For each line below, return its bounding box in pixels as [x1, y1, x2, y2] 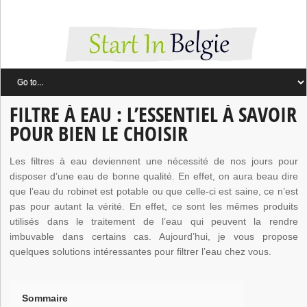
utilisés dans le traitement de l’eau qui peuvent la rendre [10, 216, 298, 228]
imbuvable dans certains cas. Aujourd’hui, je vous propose [10, 231, 298, 243]
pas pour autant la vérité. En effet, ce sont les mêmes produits [10, 201, 298, 212]
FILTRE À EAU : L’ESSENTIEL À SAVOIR [10, 100, 297, 129]
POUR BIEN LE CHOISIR [10, 119, 188, 148]
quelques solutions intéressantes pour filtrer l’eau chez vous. [10, 246, 272, 258]
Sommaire [22, 293, 69, 304]
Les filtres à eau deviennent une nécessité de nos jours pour [10, 156, 298, 167]
